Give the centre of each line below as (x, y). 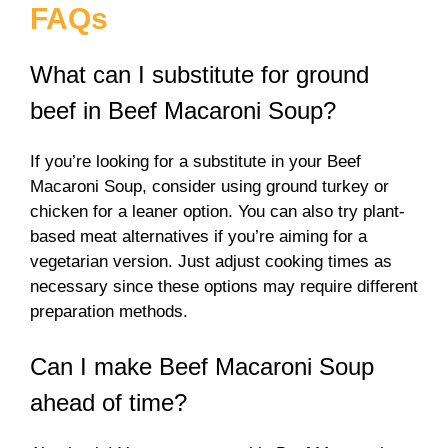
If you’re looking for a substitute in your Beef (195, 161)
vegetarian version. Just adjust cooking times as (211, 261)
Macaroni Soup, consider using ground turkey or (209, 186)
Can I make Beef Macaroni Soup (202, 367)
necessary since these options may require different (224, 286)
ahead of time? (108, 403)
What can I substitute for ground (199, 74)
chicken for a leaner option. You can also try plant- (217, 211)
